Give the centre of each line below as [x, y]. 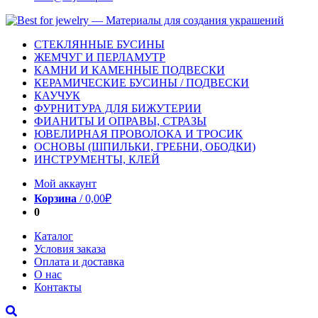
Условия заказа [70, 249]
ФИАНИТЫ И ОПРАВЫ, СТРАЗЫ [120, 121]
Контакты [58, 287]
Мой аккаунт [65, 183]
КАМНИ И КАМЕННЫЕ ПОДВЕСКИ [130, 70]
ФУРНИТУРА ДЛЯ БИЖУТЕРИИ [118, 108]
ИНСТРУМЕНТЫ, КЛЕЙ [97, 159]
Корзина [55, 198]
